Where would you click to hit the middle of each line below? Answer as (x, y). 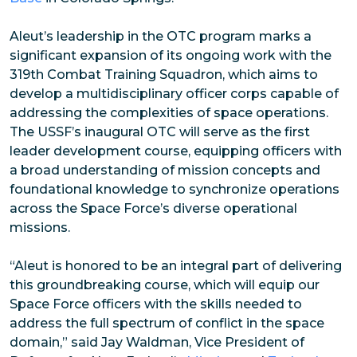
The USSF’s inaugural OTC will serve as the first (160, 132)
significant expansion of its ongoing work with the (171, 56)
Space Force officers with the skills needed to (156, 304)
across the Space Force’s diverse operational (153, 209)
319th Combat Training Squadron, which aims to (164, 75)
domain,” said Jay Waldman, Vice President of (157, 343)
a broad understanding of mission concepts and (165, 171)
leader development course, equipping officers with (176, 151)
